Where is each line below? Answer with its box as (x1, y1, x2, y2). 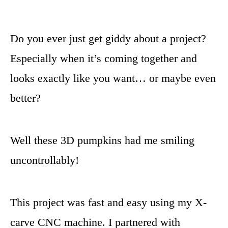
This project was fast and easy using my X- (10, 196, 207, 209)
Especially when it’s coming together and (10, 52, 197, 65)
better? (10, 92, 41, 104)
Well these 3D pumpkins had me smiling (10, 134, 194, 147)
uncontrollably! (10, 154, 79, 166)
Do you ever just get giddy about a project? (10, 32, 206, 45)
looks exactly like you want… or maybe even (10, 72, 216, 84)
